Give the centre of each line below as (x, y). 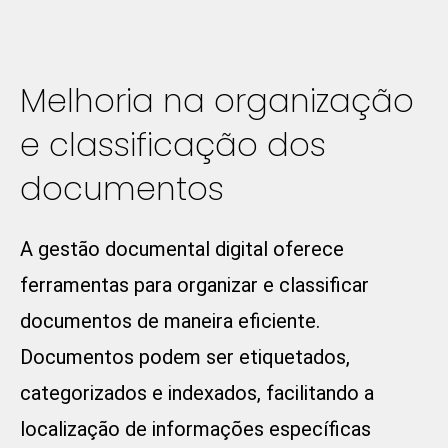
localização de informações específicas (195, 429)
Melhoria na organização (217, 101)
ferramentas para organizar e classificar (194, 285)
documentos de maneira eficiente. (170, 321)
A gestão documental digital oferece (182, 249)
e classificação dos (173, 145)
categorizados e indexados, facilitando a (197, 393)
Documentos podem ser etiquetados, (185, 357)
